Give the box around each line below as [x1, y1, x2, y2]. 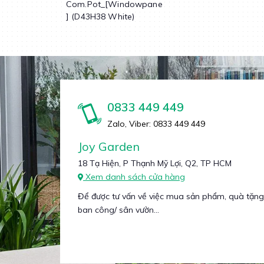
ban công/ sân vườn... [78, 204, 159, 215]
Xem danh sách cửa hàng [83, 171, 185, 182]
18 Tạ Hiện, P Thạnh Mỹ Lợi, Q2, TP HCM [78, 157, 232, 169]
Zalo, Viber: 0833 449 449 [107, 118, 205, 129]
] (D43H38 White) [66, 11, 135, 22]
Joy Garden [78, 138, 140, 154]
